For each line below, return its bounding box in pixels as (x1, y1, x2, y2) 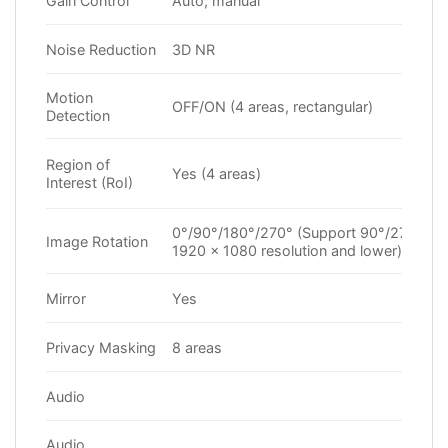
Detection (46, 106, 110, 124)
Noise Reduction (46, 40, 156, 58)
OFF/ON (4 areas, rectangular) (172, 97, 374, 115)
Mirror (46, 289, 86, 307)
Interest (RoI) (46, 173, 133, 191)
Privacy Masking (46, 338, 156, 356)
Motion (46, 88, 93, 106)
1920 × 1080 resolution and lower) (172, 241, 403, 259)
